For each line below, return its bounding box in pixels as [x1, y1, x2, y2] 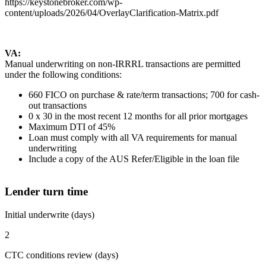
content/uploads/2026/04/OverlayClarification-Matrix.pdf [5, 8, 218, 18]
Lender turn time [5, 185, 88, 198]
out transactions [28, 100, 87, 111]
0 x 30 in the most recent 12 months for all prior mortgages [28, 111, 248, 122]
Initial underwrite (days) [5, 209, 94, 220]
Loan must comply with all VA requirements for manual [28, 132, 237, 143]
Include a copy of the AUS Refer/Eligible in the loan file [28, 154, 239, 164]
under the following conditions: [5, 69, 122, 80]
